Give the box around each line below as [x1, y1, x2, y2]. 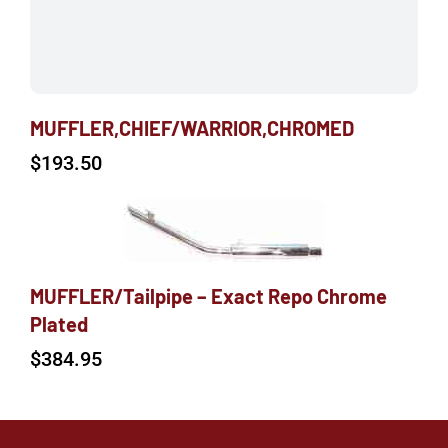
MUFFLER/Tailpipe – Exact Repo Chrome [30, 283, 387, 308]
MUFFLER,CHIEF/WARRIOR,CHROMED [30, 115, 354, 140]
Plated [30, 311, 88, 336]
